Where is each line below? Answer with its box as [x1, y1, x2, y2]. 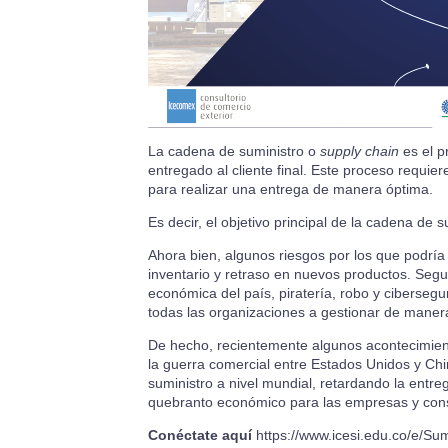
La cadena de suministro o [147, 143, 320, 160]
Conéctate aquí [147, 427, 252, 444]
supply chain [319, 143, 399, 160]
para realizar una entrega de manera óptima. [147, 181, 433, 198]
